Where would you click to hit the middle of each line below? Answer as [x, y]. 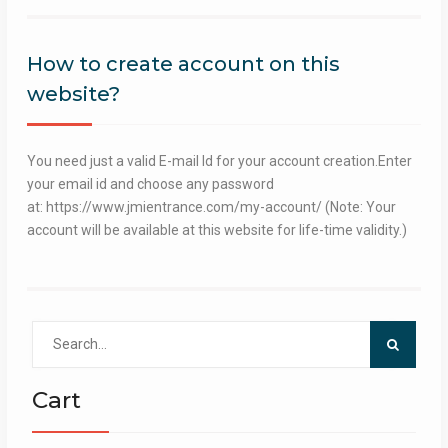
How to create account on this [183, 63]
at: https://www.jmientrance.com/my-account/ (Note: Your [211, 206]
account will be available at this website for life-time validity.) [216, 229]
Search [53, 330]
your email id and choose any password [150, 183]
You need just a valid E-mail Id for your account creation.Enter [219, 160]
